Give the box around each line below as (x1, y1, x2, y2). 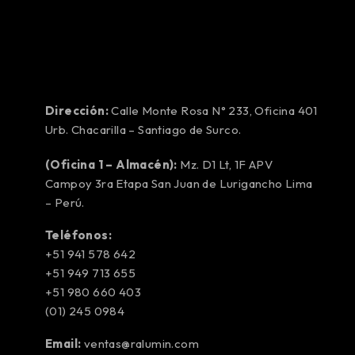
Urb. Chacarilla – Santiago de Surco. (45, 122, 242, 137)
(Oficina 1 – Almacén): (45, 157, 177, 172)
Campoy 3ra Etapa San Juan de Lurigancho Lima (45, 176, 313, 191)
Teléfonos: (45, 227, 112, 242)
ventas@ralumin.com (83, 336, 200, 351)
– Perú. (45, 195, 85, 210)
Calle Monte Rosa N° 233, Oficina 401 (109, 103, 318, 118)
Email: (45, 336, 82, 351)
